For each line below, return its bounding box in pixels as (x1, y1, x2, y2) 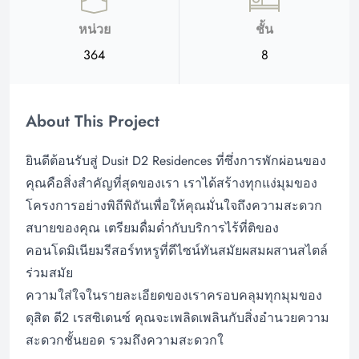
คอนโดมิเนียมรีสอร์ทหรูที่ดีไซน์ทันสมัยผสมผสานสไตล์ (26, 240, 328, 260)
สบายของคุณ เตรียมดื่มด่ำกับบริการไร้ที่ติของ (26, 218, 279, 237)
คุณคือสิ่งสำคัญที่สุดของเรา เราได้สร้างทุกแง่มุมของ (26, 173, 317, 192)
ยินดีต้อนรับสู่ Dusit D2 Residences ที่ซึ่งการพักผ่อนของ (26, 151, 326, 170)
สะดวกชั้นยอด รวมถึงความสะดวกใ (26, 330, 224, 349)
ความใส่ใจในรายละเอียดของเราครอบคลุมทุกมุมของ (26, 285, 322, 305)
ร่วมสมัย (26, 263, 73, 282)
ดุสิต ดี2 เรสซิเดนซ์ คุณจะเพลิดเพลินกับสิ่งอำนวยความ (26, 308, 329, 327)
